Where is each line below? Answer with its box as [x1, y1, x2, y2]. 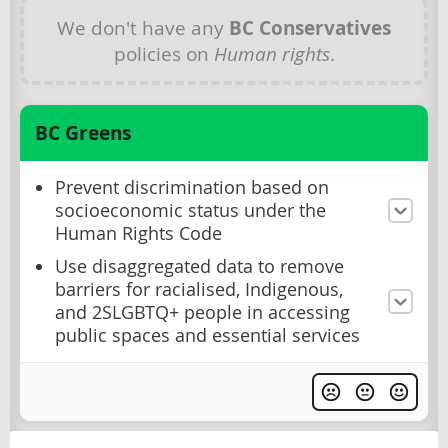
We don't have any [57, 15, 229, 40]
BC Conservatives [229, 15, 391, 41]
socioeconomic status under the [55, 199, 326, 222]
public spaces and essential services [55, 324, 360, 347]
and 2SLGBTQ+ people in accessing [55, 301, 350, 324]
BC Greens [35, 120, 131, 146]
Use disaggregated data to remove [55, 255, 344, 278]
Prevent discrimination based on [55, 176, 329, 199]
